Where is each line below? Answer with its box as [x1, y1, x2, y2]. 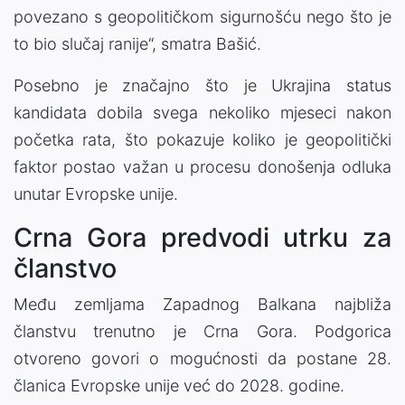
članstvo [14, 251, 117, 284]
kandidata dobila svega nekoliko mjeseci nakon [14, 102, 391, 122]
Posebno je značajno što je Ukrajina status [14, 75, 391, 95]
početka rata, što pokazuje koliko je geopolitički [14, 129, 391, 149]
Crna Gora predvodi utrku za [14, 221, 391, 253]
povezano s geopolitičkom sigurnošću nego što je [14, 6, 391, 26]
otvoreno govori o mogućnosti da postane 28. [14, 348, 391, 368]
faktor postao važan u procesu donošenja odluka [14, 156, 391, 176]
